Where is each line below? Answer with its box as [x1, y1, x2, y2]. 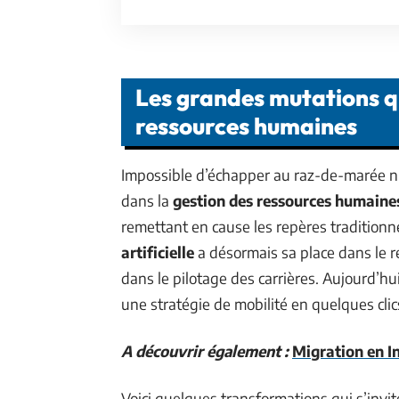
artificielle [121, 241, 194, 262]
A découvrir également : [121, 340, 289, 361]
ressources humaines [135, 110, 357, 141]
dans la [121, 190, 173, 210]
